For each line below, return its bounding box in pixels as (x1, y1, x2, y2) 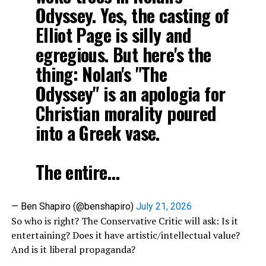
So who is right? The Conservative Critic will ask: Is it (11, 214, 238, 228)
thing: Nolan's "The (35, 61, 167, 88)
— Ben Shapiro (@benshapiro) (11, 201, 136, 213)
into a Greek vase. (35, 119, 160, 147)
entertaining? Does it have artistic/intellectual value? (11, 229, 240, 242)
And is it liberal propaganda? (11, 243, 138, 256)
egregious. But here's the (35, 41, 211, 68)
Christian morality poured (35, 100, 216, 127)
